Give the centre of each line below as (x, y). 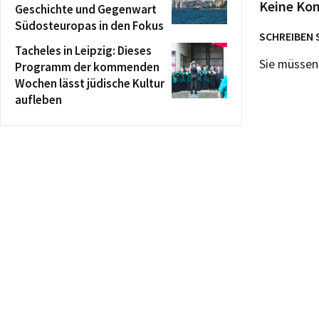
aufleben (38, 99)
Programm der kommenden (87, 67)
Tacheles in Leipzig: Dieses (83, 50)
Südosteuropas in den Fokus (89, 25)
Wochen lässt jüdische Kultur (90, 83)
